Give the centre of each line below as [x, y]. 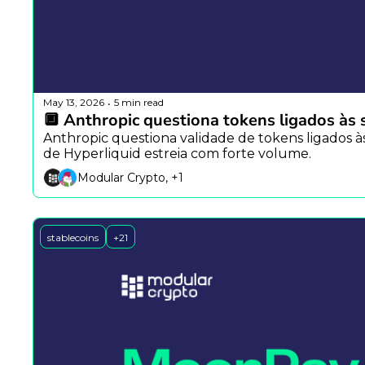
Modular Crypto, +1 [130, 178]
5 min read [139, 103]
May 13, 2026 [74, 103]
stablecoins [73, 237]
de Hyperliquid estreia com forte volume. [177, 153]
